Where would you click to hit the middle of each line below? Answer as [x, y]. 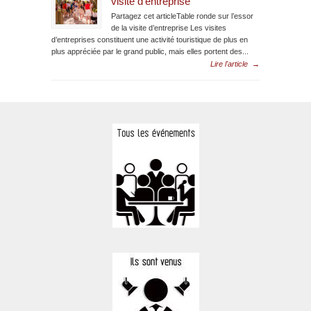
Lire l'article [229, 64]
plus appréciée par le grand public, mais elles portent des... [150, 51]
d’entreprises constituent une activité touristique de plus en [150, 39]
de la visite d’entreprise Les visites [169, 27]
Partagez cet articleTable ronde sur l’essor [182, 16]
